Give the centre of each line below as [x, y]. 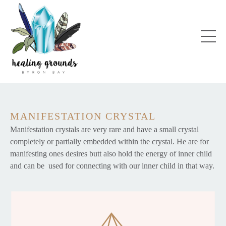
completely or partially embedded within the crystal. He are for [109, 142]
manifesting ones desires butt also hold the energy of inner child [111, 154]
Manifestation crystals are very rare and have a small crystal [104, 130]
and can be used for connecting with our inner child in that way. [112, 166]
